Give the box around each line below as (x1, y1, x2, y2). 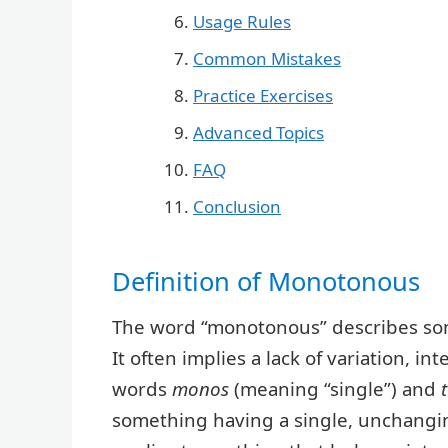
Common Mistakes (193, 47, 341, 71)
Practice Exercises (193, 84, 333, 108)
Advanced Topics (193, 121, 324, 145)
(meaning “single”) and (229, 376, 441, 402)
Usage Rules (193, 10, 291, 34)
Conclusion (193, 195, 281, 219)
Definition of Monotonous (112, 263, 420, 298)
